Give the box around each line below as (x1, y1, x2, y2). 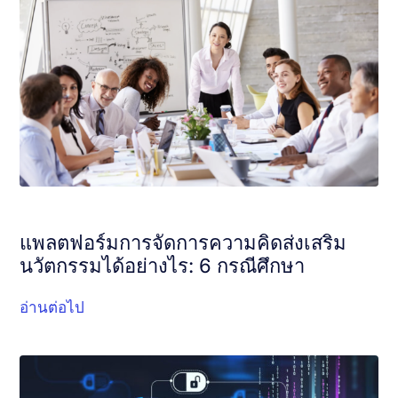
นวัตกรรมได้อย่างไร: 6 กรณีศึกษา (20, 254, 306, 277)
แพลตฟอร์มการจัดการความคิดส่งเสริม (20, 231, 347, 254)
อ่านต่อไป (20, 298, 85, 316)
